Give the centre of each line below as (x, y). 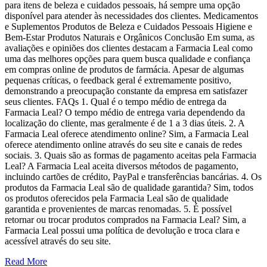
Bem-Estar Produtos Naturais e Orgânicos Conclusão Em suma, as (130, 38)
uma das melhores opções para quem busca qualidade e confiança (128, 59)
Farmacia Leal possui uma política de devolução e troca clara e (122, 231)
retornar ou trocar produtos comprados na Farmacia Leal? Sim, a (125, 220)
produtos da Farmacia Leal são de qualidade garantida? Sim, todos (129, 188)
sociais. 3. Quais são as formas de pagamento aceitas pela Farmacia (131, 156)
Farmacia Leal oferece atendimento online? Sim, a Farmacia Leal (127, 134)
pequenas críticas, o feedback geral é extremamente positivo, (118, 80)
